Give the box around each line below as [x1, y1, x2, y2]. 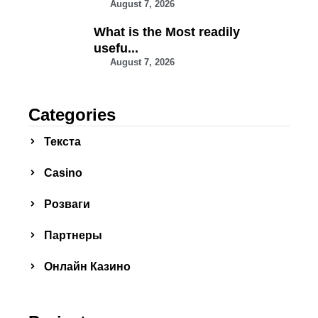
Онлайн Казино [44, 261, 131, 273]
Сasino [44, 167, 82, 180]
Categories [28, 105, 116, 125]
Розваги [44, 198, 90, 211]
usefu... [94, 41, 138, 56]
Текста [44, 136, 81, 148]
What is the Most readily [94, 25, 240, 40]
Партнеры [44, 229, 102, 242]
